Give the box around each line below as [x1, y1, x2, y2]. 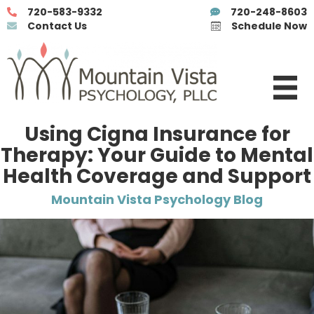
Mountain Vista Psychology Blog [51, 190, 263, 208]
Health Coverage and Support [3, 162, 311, 190]
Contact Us [27, 19, 87, 33]
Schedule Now [231, 19, 307, 33]
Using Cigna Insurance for [24, 120, 290, 148]
